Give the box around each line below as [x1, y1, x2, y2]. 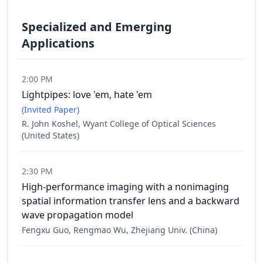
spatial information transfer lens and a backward [22, 194, 240, 207]
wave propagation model [22, 208, 133, 221]
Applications [22, 35, 95, 51]
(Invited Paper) [22, 104, 79, 115]
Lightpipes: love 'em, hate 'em [22, 88, 152, 101]
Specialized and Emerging [22, 19, 172, 35]
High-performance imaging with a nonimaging [22, 180, 229, 193]
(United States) [22, 130, 79, 141]
